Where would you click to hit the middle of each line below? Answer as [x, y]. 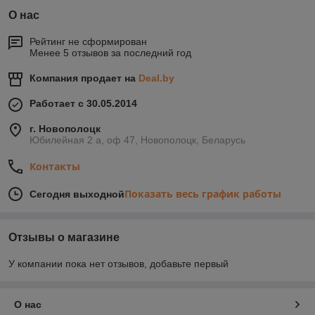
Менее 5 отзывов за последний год [110, 52]
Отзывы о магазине [64, 237]
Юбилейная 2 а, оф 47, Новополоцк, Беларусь [137, 140]
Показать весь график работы [203, 193]
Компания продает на [84, 78]
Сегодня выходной [77, 194]
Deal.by [156, 78]
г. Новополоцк [65, 128]
